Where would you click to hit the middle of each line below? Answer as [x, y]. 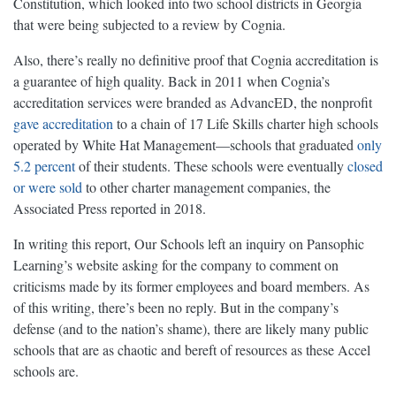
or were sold [48, 187]
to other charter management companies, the [206, 187]
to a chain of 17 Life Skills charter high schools [246, 124]
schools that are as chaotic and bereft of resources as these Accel [192, 350]
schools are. [46, 371]
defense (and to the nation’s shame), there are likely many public [191, 329]
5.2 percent [44, 166]
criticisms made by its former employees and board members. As [191, 286]
